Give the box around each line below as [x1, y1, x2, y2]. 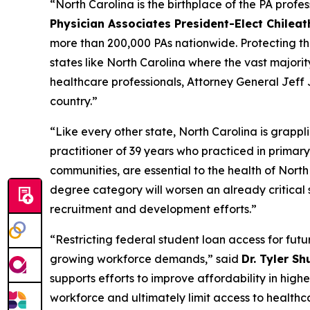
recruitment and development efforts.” [50, 202, 257, 217]
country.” [50, 94, 98, 109]
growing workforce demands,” [50, 252, 213, 266]
